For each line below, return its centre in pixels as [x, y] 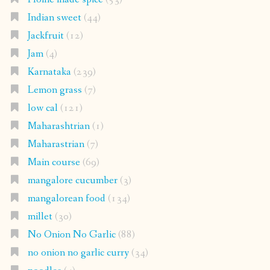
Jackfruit [46, 36]
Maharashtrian [58, 127]
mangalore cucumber [72, 181]
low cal [42, 108]
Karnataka [49, 72]
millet [40, 217]
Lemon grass [55, 90]
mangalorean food [66, 199]
